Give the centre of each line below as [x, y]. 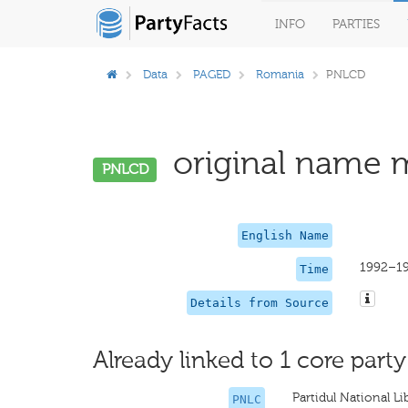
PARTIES [356, 24]
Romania [280, 74]
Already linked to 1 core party [250, 360]
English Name [285, 235]
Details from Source [259, 303]
